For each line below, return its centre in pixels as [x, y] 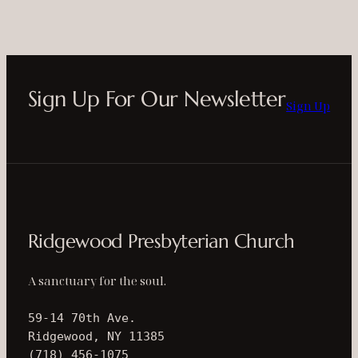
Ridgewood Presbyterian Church [161, 241]
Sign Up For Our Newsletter [157, 99]
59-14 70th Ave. [82, 318]
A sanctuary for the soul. [97, 280]
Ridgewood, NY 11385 [96, 336]
